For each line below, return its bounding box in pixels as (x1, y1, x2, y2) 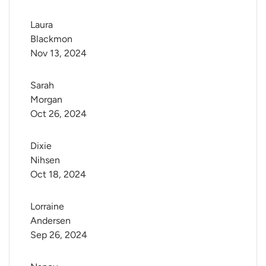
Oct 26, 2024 (30, 108, 87, 120)
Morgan (30, 94, 62, 106)
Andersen (30, 215, 71, 227)
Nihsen (30, 154, 60, 166)
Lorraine (30, 201, 66, 213)
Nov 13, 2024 (30, 47, 87, 59)
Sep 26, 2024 (30, 229, 87, 241)
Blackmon (30, 33, 72, 45)
